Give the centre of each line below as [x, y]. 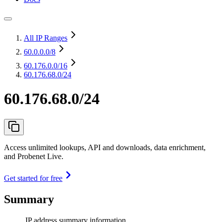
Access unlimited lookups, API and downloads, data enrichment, [105, 147]
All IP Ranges [46, 38]
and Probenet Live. [34, 156]
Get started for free [33, 178]
